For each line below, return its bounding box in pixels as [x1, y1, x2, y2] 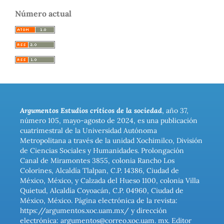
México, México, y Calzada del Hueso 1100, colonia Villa [19, 176, 199, 185]
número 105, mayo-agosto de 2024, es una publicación [19, 116, 197, 125]
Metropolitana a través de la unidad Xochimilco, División [19, 136, 202, 145]
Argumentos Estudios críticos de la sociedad [19, 106, 162, 115]
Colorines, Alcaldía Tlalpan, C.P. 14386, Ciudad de [19, 166, 179, 175]
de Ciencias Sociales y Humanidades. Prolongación [19, 146, 184, 155]
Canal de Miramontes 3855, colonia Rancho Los [19, 156, 174, 165]
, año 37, [161, 106, 188, 115]
